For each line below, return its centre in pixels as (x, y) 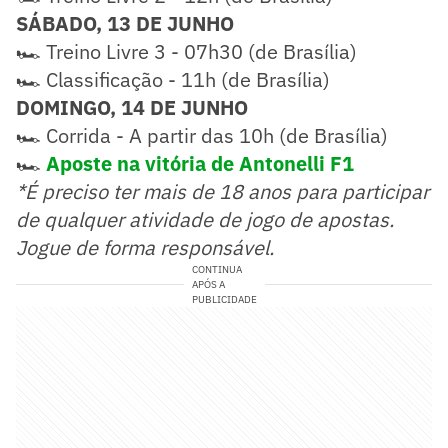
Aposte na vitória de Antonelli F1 (200, 164)
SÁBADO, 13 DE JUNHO (125, 24)
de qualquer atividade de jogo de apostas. (205, 220)
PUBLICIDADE (224, 300)
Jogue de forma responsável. (145, 248)
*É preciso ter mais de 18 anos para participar (222, 192)
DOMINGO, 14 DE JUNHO (132, 108)
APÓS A (208, 285)
